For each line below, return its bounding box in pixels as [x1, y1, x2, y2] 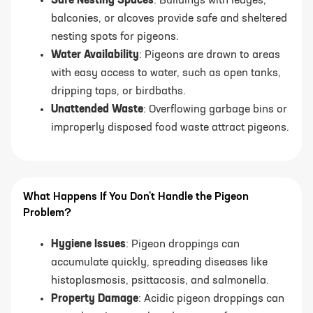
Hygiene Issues [51, 239, 126, 251]
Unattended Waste [51, 104, 143, 116]
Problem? [23, 208, 71, 219]
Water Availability [51, 50, 139, 61]
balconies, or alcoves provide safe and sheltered [51, 13, 287, 25]
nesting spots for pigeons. [51, 31, 179, 43]
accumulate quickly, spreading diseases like [51, 257, 268, 269]
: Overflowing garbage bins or [143, 104, 287, 116]
